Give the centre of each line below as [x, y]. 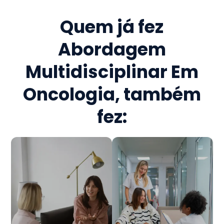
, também [158, 94]
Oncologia [69, 94]
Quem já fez [112, 27]
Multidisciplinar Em [112, 72]
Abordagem [112, 49]
